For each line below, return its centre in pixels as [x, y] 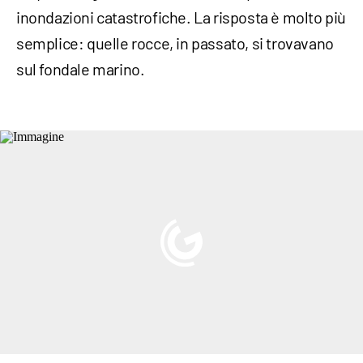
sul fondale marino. [81, 69]
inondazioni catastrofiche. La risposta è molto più [181, 17]
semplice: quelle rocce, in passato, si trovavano [175, 43]
